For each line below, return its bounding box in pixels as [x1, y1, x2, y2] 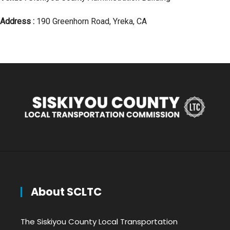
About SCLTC [31, 184, 102, 199]
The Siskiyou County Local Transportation [21, 216, 178, 227]
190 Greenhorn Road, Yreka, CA [36, 16, 147, 27]
